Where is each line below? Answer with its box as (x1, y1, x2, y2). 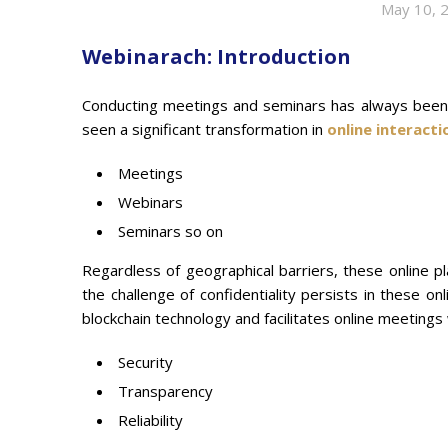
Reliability (118, 410, 183, 430)
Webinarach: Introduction (82, 43, 351, 70)
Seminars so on (118, 221, 223, 241)
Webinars (118, 192, 183, 212)
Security (118, 352, 173, 372)
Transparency (118, 381, 213, 401)
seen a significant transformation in (82, 119, 327, 139)
